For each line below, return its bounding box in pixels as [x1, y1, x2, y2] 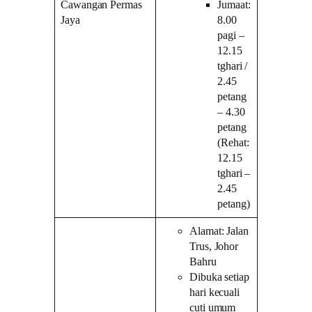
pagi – [217, 29, 244, 42]
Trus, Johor [189, 240, 239, 253]
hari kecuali [189, 286, 240, 299]
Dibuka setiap [189, 270, 249, 283]
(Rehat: [217, 136, 249, 149]
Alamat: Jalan [189, 224, 249, 237]
